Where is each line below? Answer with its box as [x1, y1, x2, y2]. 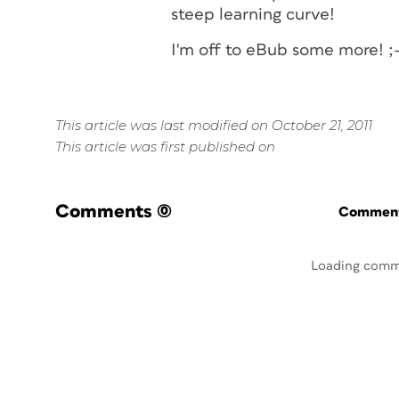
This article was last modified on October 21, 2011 [55, 117, 372, 134]
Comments [55, 202, 152, 221]
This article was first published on [55, 138, 275, 155]
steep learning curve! [171, 6, 335, 23]
